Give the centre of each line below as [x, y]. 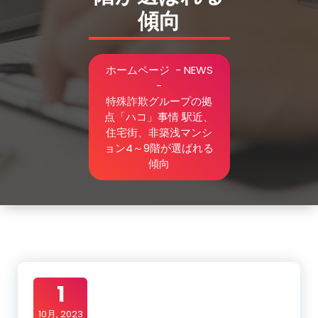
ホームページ [137, 70]
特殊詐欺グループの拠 [159, 101]
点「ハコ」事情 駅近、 [159, 117]
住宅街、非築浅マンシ [159, 132]
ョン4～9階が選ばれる [159, 148]
